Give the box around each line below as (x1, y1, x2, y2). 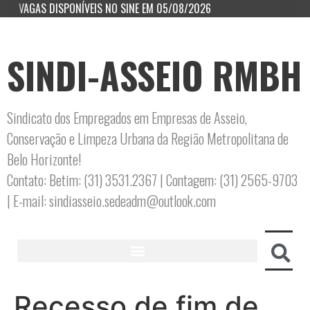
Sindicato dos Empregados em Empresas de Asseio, (7, 107, 247, 128)
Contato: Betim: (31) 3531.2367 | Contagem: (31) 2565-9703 (7, 170, 298, 190)
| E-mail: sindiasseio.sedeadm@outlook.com (7, 190, 216, 211)
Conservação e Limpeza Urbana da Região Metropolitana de (7, 128, 289, 149)
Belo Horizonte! (7, 149, 81, 170)
